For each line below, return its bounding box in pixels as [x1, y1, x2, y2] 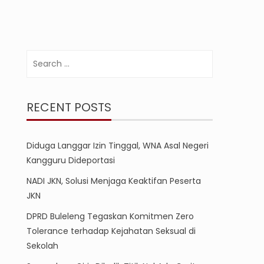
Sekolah [27, 240, 59, 252]
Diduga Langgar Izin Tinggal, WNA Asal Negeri [27, 140, 209, 152]
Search [26, 51, 55, 63]
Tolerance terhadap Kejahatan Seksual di [27, 225, 196, 237]
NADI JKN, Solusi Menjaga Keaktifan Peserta [27, 175, 202, 187]
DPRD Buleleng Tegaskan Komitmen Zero [27, 210, 194, 223]
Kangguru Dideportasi [27, 154, 115, 167]
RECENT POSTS [27, 99, 112, 116]
